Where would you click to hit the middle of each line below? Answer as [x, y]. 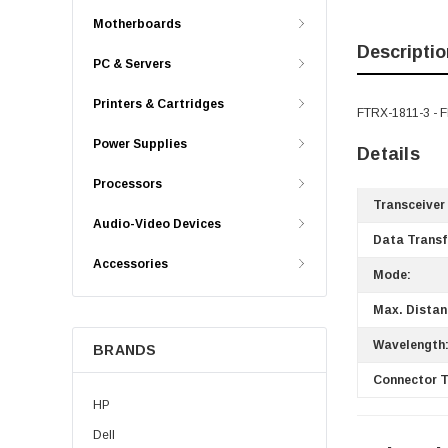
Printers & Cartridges [158, 104]
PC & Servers [132, 64]
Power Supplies [140, 144]
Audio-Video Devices [157, 224]
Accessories [130, 264]
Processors [127, 184]
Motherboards [137, 24]
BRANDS [125, 350]
